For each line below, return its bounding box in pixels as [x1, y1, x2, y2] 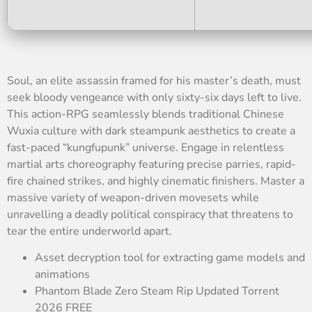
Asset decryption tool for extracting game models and [35, 249, 305, 265]
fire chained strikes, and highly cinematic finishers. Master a [7, 173, 304, 189]
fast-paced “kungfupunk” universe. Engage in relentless [7, 139, 284, 155]
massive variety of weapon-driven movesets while [7, 189, 259, 205]
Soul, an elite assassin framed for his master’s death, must [7, 72, 301, 88]
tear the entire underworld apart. [7, 223, 172, 239]
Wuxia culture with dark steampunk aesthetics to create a [7, 123, 295, 139]
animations [35, 266, 90, 282]
